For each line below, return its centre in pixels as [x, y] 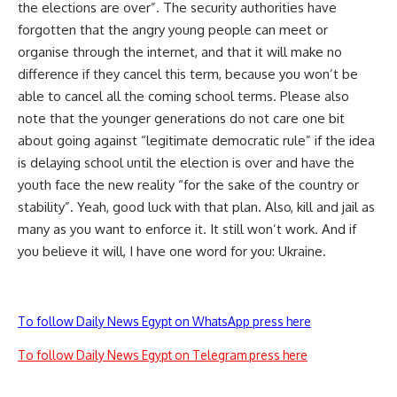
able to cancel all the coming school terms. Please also [183, 97]
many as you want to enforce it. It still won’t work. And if [187, 230]
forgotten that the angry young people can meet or [173, 30]
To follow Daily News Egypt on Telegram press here [163, 355]
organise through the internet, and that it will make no [180, 52]
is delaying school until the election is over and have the [186, 163]
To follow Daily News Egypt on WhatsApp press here [164, 322]
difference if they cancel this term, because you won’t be [188, 74]
